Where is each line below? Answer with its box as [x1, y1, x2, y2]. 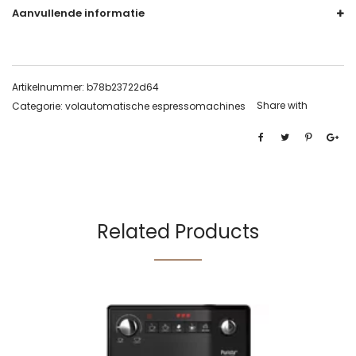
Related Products [97, 219, 259, 245]
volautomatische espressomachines [65, 99, 246, 113]
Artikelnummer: [12, 80, 87, 94]
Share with [257, 99, 308, 112]
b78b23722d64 [87, 80, 159, 94]
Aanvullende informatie [12, 6, 145, 21]
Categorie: [12, 99, 65, 113]
